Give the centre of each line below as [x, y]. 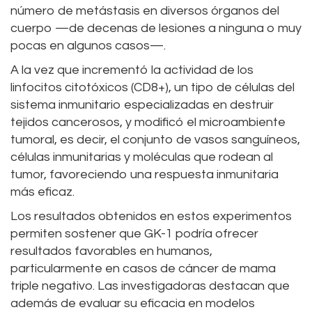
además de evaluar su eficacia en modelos [133, 303]
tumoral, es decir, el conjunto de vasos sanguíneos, [155, 139]
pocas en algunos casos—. [88, 45]
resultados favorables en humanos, [111, 251]
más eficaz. [42, 192]
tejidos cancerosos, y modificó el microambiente [148, 122]
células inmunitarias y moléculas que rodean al [142, 157]
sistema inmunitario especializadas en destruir [142, 104]
